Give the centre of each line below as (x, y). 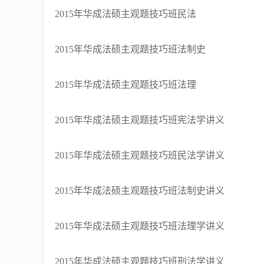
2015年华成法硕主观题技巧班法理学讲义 (140, 226)
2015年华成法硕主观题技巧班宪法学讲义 (140, 120)
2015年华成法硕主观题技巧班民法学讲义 (140, 155)
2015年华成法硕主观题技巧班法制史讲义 (140, 191)
